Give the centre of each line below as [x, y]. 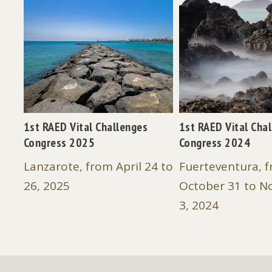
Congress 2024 [215, 143]
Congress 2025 [59, 143]
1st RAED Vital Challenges [86, 127]
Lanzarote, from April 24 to [98, 167]
